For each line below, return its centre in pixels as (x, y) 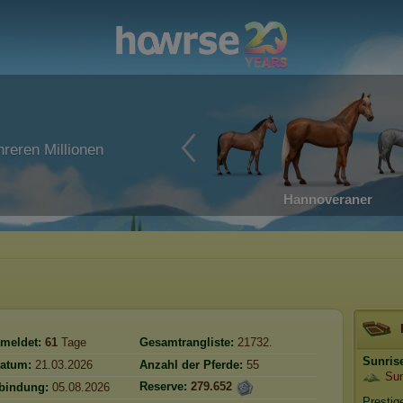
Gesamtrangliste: (188, 342)
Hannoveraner (327, 199)
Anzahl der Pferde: (191, 365)
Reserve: (163, 387)
